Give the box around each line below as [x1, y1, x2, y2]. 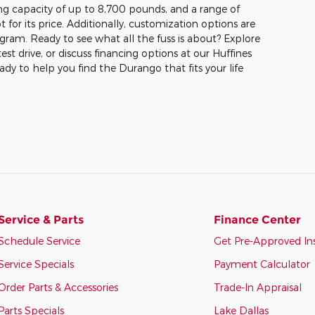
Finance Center [214, 212, 302, 226]
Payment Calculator [214, 257, 311, 270]
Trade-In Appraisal [214, 281, 302, 293]
